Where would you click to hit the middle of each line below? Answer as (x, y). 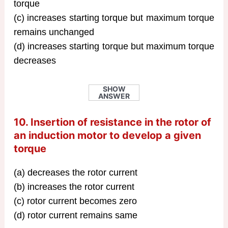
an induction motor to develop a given (107, 136)
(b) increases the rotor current (74, 187)
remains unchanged (54, 32)
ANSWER (114, 96)
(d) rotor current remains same (75, 216)
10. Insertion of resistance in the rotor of (112, 122)
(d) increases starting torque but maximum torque (114, 46)
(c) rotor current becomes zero (75, 201)
